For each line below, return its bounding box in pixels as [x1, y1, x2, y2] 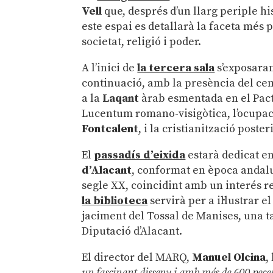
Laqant [102, 91, 140, 106]
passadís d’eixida [94, 148, 186, 163]
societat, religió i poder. [82, 35, 202, 49]
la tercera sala [137, 61, 215, 76]
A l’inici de [82, 61, 138, 76]
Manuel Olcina [192, 250, 266, 265]
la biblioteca [82, 194, 148, 208]
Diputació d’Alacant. [82, 224, 183, 239]
